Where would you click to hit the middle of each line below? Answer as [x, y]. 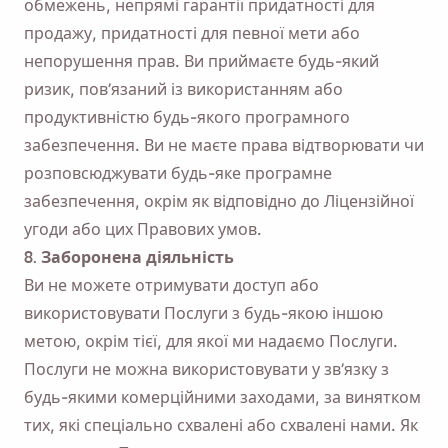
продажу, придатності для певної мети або [192, 33]
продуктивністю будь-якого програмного [187, 117]
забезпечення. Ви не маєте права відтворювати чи [224, 145]
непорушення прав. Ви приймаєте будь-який [201, 61]
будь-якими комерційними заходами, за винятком [222, 397]
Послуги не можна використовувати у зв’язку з [206, 369]
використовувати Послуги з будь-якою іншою [203, 313]
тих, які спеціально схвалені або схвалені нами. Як [221, 425]
